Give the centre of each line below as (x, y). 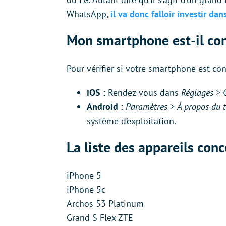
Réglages (199, 92)
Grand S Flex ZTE (100, 217)
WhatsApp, (89, 14)
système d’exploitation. (131, 121)
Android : (105, 106)
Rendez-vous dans (143, 92)
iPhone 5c (86, 189)
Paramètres (148, 106)
